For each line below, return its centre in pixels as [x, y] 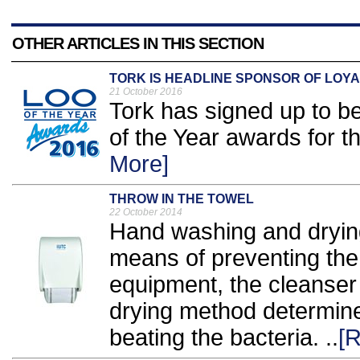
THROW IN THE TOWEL [182, 199]
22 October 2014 [146, 213]
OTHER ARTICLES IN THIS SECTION [138, 44]
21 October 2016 [146, 92]
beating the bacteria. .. [224, 338]
